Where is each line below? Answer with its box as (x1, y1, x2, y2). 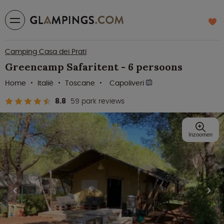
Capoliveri (109, 78, 146, 88)
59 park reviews (70, 96, 124, 106)
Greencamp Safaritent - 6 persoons (5, 60, 182, 73)
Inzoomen (188, 131, 212, 137)
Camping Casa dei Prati (5, 46, 86, 56)
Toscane (65, 78, 95, 88)
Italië (37, 78, 53, 88)
